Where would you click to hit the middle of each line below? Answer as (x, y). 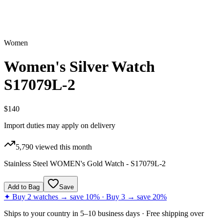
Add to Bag (24, 187)
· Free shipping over (172, 213)
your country (51, 213)
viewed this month (63, 147)
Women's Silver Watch (79, 67)
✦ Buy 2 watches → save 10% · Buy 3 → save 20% (85, 197)
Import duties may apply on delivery (60, 125)
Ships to (17, 213)
